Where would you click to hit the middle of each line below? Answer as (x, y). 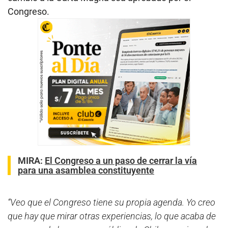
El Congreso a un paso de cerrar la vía (121, 160)
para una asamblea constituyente (86, 170)
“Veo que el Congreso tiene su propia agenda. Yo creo (111, 202)
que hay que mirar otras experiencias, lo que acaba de (112, 216)
